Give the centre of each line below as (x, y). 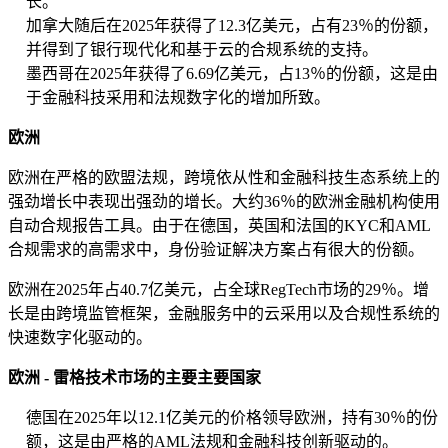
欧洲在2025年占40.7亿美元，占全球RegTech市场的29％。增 (218, 290)
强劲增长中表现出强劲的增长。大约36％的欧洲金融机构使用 (224, 202)
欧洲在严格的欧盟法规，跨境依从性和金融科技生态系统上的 (224, 178)
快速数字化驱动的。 (80, 338)
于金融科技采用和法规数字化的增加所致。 (178, 98)
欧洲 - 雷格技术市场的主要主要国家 (134, 378)
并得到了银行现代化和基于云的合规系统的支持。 (202, 50)
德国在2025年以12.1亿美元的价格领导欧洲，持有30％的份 (232, 418)
